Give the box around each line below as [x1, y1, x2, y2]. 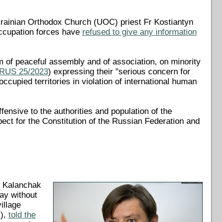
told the [8, 210, 36, 220]
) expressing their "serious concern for [48, 66, 190, 76]
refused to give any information [82, 27, 197, 37]
